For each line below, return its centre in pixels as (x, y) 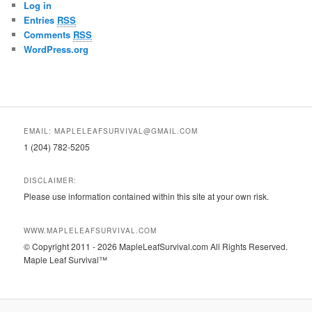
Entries (41, 20)
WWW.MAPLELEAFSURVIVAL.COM (91, 230)
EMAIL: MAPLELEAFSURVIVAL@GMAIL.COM (111, 131)
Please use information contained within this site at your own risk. (147, 196)
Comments (49, 35)
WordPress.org (56, 49)
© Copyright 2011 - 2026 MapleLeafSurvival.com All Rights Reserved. (156, 246)
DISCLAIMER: (50, 181)
